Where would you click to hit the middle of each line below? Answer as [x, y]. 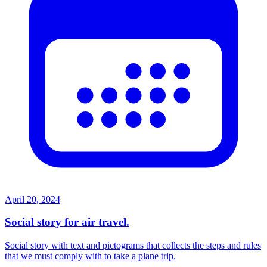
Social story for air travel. [67, 222]
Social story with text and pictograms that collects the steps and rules [133, 246]
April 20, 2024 [32, 199]
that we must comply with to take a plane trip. [90, 256]
